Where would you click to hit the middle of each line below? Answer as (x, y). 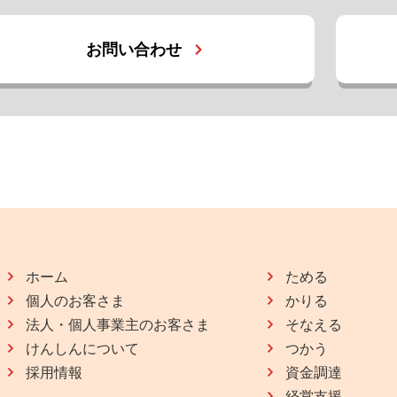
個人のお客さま (75, 300)
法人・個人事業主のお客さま (118, 324)
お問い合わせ (133, 50)
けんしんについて (82, 348)
